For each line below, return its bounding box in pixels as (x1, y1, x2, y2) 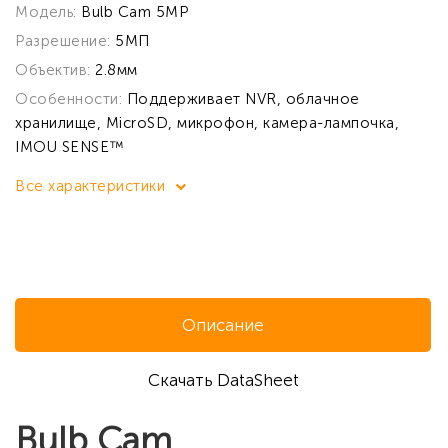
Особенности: (15, 90, 127, 108)
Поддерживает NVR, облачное (126, 90, 360, 108)
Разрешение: (15, 32, 115, 50)
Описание (182, 315, 264, 335)
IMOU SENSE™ (15, 138, 125, 156)
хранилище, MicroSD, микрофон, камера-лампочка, (15, 114, 399, 132)
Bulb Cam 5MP (81, 3, 188, 21)
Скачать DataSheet (147, 370, 299, 390)
